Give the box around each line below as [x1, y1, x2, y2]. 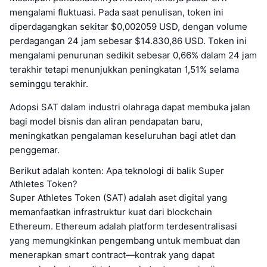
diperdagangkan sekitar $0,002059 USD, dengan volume [10, 20, 247, 32]
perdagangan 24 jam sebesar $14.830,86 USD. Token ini [10, 35, 247, 46]
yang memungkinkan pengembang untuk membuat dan [10, 234, 240, 246]
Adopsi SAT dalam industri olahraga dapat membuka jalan [10, 101, 250, 113]
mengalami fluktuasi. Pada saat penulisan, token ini [10, 6, 223, 18]
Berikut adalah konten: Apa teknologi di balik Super [10, 164, 224, 176]
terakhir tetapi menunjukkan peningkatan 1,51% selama [10, 63, 239, 75]
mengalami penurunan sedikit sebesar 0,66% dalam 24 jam [10, 49, 257, 61]
